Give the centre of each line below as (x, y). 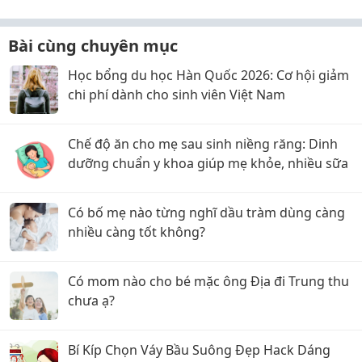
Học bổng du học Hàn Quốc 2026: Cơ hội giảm (208, 75)
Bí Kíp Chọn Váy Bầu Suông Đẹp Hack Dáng (199, 350)
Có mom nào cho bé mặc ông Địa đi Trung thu (208, 281)
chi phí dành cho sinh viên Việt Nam (177, 95)
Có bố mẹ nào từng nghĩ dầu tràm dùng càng (206, 213)
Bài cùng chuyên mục (93, 46)
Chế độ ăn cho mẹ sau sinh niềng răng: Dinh (203, 144)
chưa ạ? (91, 301)
